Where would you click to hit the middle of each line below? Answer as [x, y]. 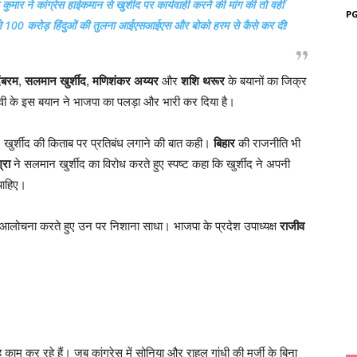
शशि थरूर [203, 81]
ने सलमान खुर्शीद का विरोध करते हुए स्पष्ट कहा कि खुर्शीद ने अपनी [150, 164]
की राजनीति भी [268, 143]
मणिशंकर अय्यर [126, 81]
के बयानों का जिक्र [266, 81]
